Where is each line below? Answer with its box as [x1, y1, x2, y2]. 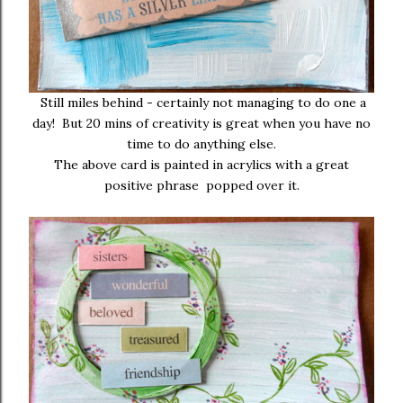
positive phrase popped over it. [103, 177, 300, 194]
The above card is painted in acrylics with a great [54, 157, 349, 174]
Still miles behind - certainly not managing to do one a [37, 94, 366, 112]
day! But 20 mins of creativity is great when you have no [32, 115, 371, 132]
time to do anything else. [127, 136, 276, 153]
